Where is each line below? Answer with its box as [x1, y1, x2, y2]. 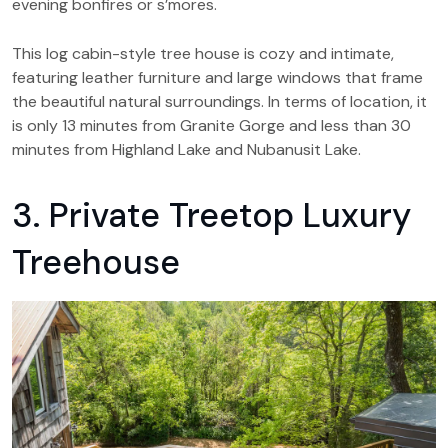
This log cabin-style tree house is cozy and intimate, [12, 42, 394, 64]
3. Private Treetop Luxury [12, 192, 411, 238]
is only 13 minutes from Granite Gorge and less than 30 [12, 114, 411, 136]
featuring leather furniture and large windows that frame [12, 66, 423, 88]
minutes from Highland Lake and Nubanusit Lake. [12, 138, 361, 160]
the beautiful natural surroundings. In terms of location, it [12, 90, 427, 112]
